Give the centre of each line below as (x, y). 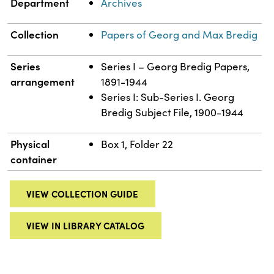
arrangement (43, 81)
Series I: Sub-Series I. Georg (168, 97)
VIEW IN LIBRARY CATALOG (86, 225)
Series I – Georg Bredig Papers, (176, 66)
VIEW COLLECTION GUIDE (83, 193)
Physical (30, 143)
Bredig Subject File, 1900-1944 (172, 112)
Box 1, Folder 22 (137, 144)
